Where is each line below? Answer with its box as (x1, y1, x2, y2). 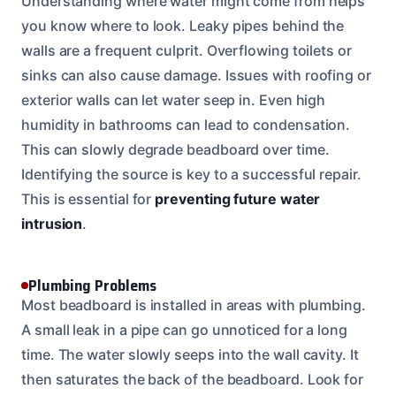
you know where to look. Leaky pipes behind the (21, 16, 345, 34)
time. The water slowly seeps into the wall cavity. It (21, 345, 359, 363)
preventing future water (155, 189, 321, 208)
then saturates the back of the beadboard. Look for (21, 369, 364, 388)
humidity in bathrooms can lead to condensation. (21, 115, 351, 133)
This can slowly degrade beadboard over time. (21, 140, 330, 158)
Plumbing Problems (28, 272, 156, 298)
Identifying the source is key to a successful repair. (21, 164, 362, 183)
